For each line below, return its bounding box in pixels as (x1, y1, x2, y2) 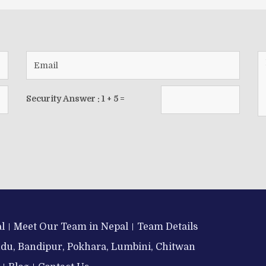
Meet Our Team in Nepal (14, 221, 128, 233)
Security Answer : (26, 94, 102, 104)
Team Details (137, 221, 198, 233)
